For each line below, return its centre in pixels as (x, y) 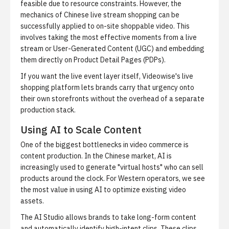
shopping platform (50, 87)
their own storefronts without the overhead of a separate (112, 99)
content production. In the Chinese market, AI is (96, 156)
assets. (32, 201)
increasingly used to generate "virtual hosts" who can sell (112, 167)
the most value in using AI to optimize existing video (103, 190)
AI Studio (49, 217)
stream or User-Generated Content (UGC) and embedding (112, 49)
